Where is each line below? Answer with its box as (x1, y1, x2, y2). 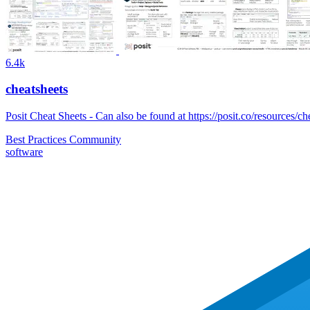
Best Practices (6, 134, 69, 146)
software (6, 146, 43, 158)
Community (69, 134, 121, 146)
